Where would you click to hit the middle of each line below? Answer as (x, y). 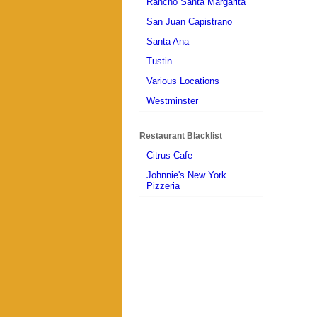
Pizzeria (163, 186)
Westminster (172, 101)
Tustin (159, 62)
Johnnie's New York (186, 175)
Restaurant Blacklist (181, 136)
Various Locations (183, 81)
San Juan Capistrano (189, 22)
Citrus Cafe (169, 156)
